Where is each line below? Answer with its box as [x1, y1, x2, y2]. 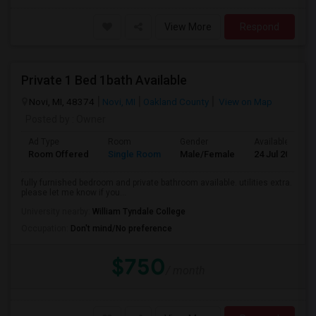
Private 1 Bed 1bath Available [21, 73, 187, 87]
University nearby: [21, 207, 92, 217]
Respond [240, 21, 279, 32]
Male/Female [180, 149, 235, 159]
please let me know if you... [21, 188, 126, 197]
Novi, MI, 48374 [29, 96, 95, 107]
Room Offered [28, 149, 89, 159]
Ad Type [28, 137, 59, 147]
